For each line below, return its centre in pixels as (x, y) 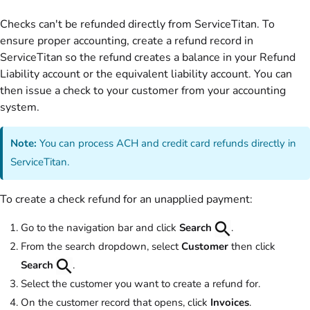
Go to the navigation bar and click (100, 227)
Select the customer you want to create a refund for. (140, 283)
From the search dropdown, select (101, 246)
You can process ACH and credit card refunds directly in (167, 144)
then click (252, 246)
